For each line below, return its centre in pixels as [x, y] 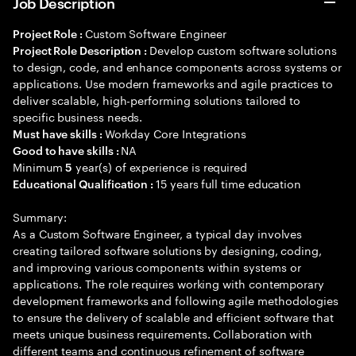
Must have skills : [59, 133]
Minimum [39, 166]
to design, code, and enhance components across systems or [178, 66]
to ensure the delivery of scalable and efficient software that [173, 316]
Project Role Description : [81, 50]
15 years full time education [229, 183]
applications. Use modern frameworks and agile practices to [173, 83]
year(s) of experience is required [160, 166]
